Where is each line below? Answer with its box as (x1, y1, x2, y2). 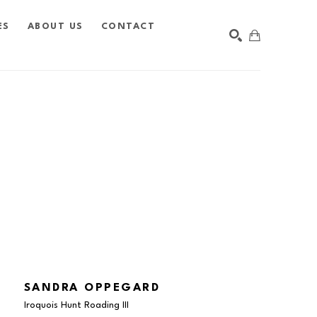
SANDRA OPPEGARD (23, 282, 161, 294)
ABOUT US (27, 21, 83, 31)
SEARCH (216, 91, 253, 100)
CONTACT (100, 21, 156, 31)
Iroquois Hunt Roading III (23, 300, 129, 310)
